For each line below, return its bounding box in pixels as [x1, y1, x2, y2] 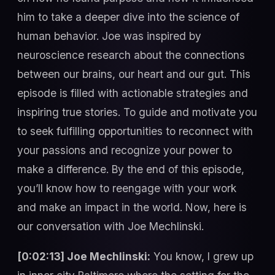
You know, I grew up [150, 250, 254, 263]
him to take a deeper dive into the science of [17, 10, 239, 23]
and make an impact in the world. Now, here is [17, 200, 247, 214]
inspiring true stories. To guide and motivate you [17, 105, 257, 118]
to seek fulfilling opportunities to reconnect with [17, 124, 253, 137]
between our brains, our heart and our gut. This [17, 67, 250, 80]
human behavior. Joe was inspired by [17, 29, 201, 42]
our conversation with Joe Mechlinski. [17, 219, 204, 233]
